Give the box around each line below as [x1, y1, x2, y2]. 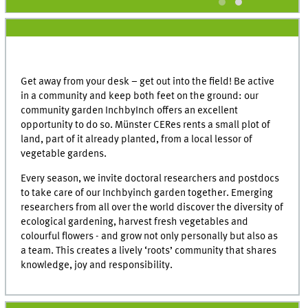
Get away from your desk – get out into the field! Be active [21, 76, 275, 87]
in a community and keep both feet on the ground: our [21, 90, 259, 102]
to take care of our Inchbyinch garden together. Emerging [21, 187, 274, 199]
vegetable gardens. [21, 148, 107, 159]
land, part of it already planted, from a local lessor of [21, 133, 253, 145]
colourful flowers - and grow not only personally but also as [21, 230, 278, 242]
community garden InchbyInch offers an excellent [21, 104, 239, 116]
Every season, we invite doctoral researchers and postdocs [21, 173, 280, 184]
